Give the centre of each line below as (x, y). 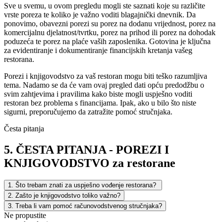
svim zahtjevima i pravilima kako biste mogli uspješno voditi (98, 94)
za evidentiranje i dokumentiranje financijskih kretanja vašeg (98, 50)
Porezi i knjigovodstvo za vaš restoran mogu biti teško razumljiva (106, 76)
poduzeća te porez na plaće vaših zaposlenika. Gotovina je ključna (107, 41)
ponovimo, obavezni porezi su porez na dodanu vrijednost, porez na (110, 23)
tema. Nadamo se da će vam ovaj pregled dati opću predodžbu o (104, 85)
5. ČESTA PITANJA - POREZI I (86, 149)
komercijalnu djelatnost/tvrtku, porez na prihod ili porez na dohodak (110, 32)
